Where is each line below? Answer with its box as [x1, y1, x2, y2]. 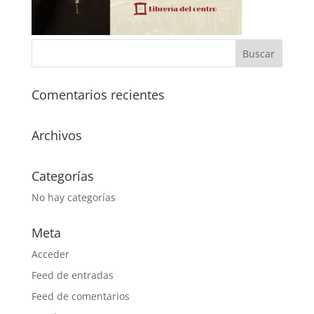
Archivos [31, 127, 82, 144]
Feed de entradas [31, 268, 114, 282]
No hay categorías [31, 191, 116, 204]
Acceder [31, 247, 69, 261]
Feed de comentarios [31, 289, 130, 303]
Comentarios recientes [31, 86, 165, 103]
